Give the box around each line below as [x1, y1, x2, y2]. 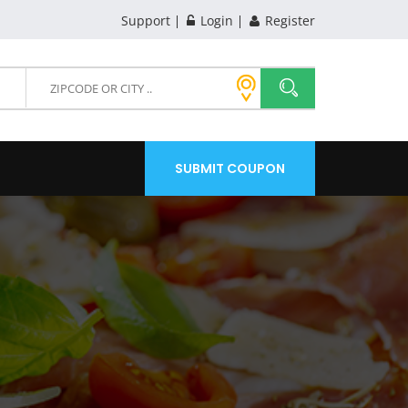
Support [121, 11, 170, 29]
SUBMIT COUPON [175, 158, 285, 178]
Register [261, 11, 315, 29]
